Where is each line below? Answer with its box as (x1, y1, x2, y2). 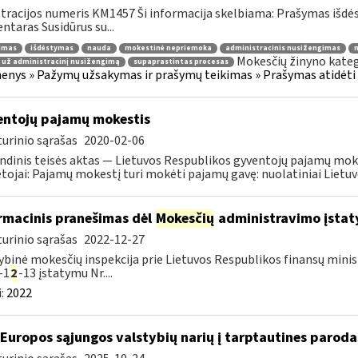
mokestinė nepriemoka (124, 42, 212, 54)
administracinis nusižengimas (225, 42, 340, 54)
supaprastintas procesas (133, 57, 229, 68)
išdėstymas (30, 42, 74, 54)
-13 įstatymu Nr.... (18, 265, 113, 282)
